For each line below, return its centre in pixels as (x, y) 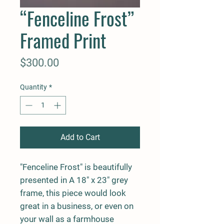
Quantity (33, 87)
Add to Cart (80, 137)
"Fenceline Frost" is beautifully (76, 167)
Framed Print (63, 40)
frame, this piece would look (73, 193)
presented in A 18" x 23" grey (74, 180)
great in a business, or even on (77, 206)
